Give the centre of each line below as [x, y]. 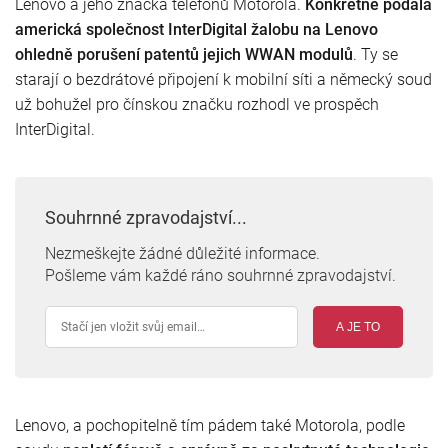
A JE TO [358, 326]
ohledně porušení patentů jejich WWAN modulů [184, 54]
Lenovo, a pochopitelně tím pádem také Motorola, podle [210, 425]
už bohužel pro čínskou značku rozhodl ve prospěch [197, 104]
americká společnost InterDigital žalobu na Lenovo [196, 29]
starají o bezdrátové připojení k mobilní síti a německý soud [223, 79]
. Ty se [375, 54]
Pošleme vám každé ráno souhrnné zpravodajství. [220, 275]
